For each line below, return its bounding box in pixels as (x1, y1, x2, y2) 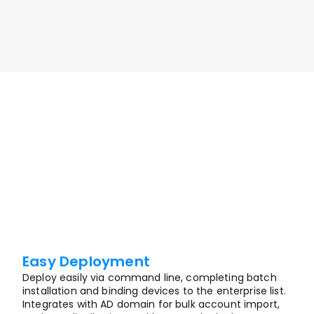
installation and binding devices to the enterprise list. (22, 284, 286, 298)
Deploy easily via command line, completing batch (22, 271, 277, 285)
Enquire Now (125, 17, 189, 31)
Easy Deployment (22, 252, 150, 271)
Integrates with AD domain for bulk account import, (22, 297, 280, 311)
